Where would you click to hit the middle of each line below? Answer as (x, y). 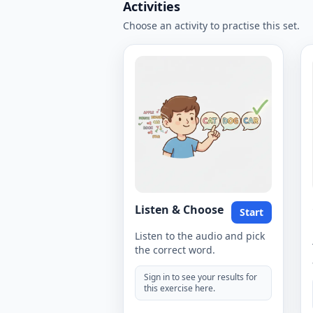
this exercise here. (180, 288)
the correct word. (175, 250)
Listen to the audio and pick (200, 236)
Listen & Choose (179, 210)
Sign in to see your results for (201, 277)
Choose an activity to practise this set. (211, 26)
